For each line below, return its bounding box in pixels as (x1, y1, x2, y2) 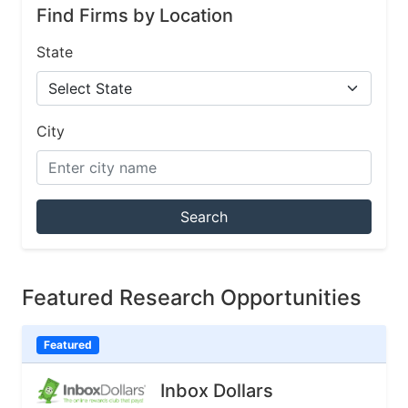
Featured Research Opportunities (22, 284, 362, 311)
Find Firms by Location (36, 5, 233, 26)
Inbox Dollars (160, 379, 273, 402)
